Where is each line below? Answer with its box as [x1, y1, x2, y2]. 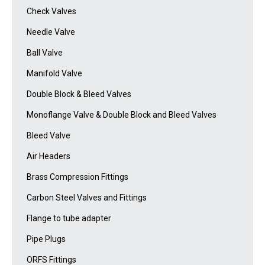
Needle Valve [27, 27, 75, 37]
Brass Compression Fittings [27, 172, 128, 182]
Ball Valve [27, 48, 63, 57]
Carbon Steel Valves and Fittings [27, 193, 147, 202]
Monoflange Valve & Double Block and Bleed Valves [27, 110, 216, 119]
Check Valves [27, 7, 76, 16]
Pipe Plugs [27, 234, 66, 244]
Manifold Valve [27, 69, 82, 78]
